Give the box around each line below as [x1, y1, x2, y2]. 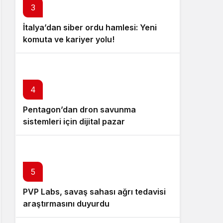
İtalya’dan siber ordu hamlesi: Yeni [23, 22, 157, 33]
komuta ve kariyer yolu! [23, 34, 114, 45]
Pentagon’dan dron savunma [23, 105, 136, 115]
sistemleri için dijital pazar [23, 116, 125, 127]
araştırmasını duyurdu [23, 199, 110, 209]
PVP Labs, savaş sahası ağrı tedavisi [23, 187, 166, 197]
